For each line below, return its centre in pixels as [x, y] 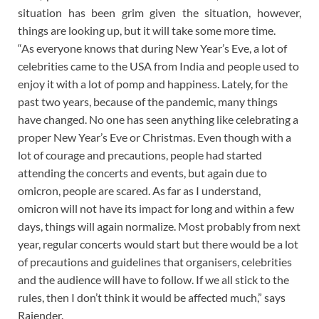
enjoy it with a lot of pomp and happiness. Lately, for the [153, 83]
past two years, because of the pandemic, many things [148, 101]
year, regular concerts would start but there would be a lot [158, 244]
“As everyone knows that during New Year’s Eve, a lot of [152, 48]
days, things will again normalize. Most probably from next [159, 226]
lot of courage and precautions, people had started [140, 155]
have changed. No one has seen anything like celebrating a [158, 119]
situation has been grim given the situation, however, [159, 12]
